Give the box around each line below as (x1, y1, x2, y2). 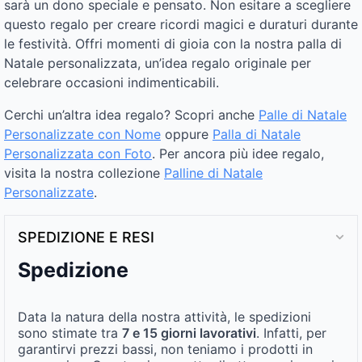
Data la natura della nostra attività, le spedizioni (18, 308, 311, 325)
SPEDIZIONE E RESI (18, 228, 154, 246)
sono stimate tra (18, 324, 122, 341)
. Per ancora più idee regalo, (152, 145, 324, 162)
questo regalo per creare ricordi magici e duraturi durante (4, 15, 358, 32)
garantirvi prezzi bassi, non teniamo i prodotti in (18, 340, 313, 357)
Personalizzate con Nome (4, 125, 161, 142)
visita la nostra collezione (4, 164, 164, 181)
